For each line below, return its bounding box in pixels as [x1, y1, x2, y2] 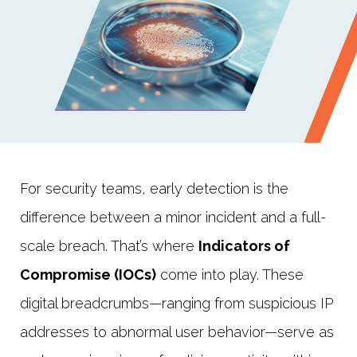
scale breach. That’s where [20, 237, 198, 254]
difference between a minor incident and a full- [20, 208, 327, 226]
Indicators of [198, 237, 290, 254]
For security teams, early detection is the [20, 179, 288, 197]
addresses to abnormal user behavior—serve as [20, 323, 334, 340]
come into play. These [156, 265, 304, 283]
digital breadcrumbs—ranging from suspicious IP [20, 294, 333, 312]
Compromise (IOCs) [20, 265, 156, 283]
